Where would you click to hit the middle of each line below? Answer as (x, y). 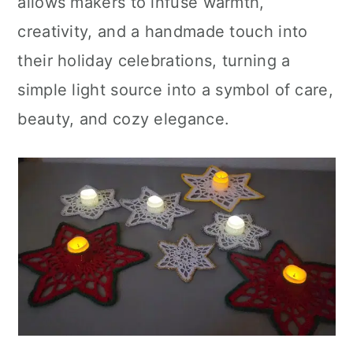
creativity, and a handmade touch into (163, 32)
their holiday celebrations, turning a (154, 61)
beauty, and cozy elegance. (124, 119)
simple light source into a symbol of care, (175, 90)
